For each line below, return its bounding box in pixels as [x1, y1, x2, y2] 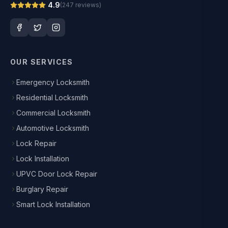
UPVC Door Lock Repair [16, 169, 97, 178]
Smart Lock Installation [16, 200, 90, 209]
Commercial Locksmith [16, 108, 91, 117]
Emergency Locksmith [16, 78, 90, 87]
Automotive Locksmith [16, 124, 89, 132]
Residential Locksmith [16, 93, 88, 102]
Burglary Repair [16, 185, 68, 193]
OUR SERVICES [10, 58, 73, 66]
